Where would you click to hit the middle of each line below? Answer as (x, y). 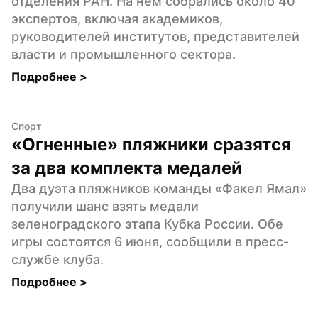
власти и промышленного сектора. (124, 54)
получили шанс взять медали (105, 206)
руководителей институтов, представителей (155, 36)
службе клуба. (57, 259)
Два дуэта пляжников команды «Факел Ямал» (159, 188)
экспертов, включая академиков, (117, 18)
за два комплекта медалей (127, 168)
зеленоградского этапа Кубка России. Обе (147, 224)
